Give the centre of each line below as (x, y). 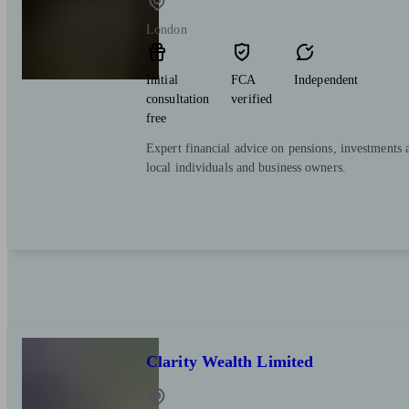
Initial (162, 80)
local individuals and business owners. (246, 168)
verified (252, 100)
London (167, 30)
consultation (178, 100)
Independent (326, 80)
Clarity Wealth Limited (230, 362)
